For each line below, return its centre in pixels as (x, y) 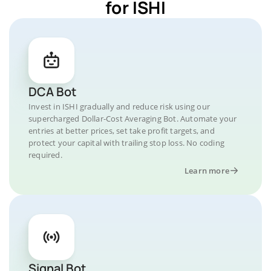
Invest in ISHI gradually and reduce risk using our (119, 106)
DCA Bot (52, 91)
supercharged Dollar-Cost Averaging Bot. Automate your (133, 118)
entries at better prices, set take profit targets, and (122, 130)
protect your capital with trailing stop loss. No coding (127, 142)
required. (45, 155)
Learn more (207, 170)
